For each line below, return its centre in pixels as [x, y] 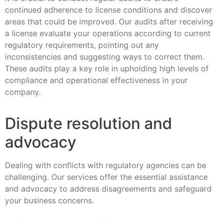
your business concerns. [49, 201]
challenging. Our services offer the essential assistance [106, 177]
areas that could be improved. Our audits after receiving [109, 21]
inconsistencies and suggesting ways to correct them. [105, 56]
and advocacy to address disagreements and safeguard [108, 189]
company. [23, 92]
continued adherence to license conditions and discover [109, 10]
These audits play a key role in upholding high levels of [107, 68]
